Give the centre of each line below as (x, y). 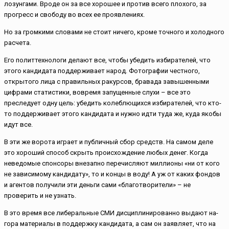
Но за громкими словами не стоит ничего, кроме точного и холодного (114, 32)
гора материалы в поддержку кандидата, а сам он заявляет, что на (110, 224)
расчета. (18, 43)
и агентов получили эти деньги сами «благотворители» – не (97, 185)
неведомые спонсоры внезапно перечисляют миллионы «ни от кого (112, 164)
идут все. (18, 125)
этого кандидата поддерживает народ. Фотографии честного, (102, 71)
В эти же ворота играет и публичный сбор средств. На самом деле (109, 142)
